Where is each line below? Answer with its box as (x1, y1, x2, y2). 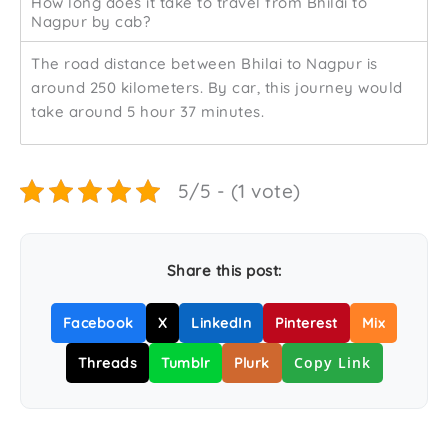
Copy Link (293, 353, 371, 372)
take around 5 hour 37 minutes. (31, 102, 264, 121)
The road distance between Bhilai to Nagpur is (31, 54, 378, 73)
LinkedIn (191, 314, 252, 332)
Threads (77, 354, 137, 372)
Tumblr (161, 354, 210, 372)
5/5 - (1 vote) (177, 179, 301, 203)
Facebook (62, 314, 134, 332)
